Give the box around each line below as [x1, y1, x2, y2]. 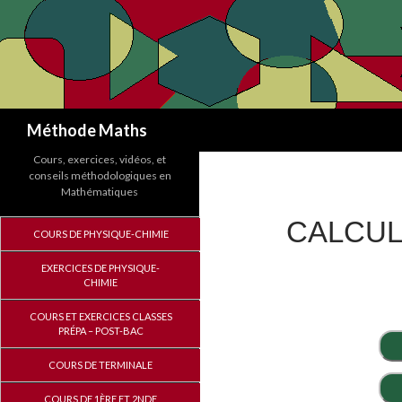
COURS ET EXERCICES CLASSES [29, 310, 172, 322]
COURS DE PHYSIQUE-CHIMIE [32, 228, 169, 240]
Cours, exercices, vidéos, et [33, 153, 166, 166]
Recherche [4, 109, 68, 127]
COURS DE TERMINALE [48, 359, 153, 371]
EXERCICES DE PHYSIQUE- [41, 262, 160, 274]
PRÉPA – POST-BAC [57, 325, 144, 336]
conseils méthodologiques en [28, 169, 171, 182]
